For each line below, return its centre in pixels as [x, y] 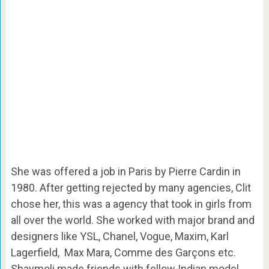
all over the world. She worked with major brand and [132, 220]
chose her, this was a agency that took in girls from [131, 204]
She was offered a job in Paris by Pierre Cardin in [125, 172]
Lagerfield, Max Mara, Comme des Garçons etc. [123, 253]
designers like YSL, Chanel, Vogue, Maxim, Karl [119, 237]
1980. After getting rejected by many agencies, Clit [131, 188]
